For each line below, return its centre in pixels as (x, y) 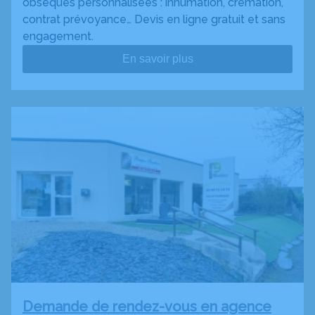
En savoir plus (157, 58)
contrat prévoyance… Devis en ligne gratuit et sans (154, 19)
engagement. (58, 36)
